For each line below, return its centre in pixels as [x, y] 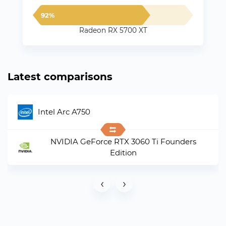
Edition [123, 153]
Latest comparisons [60, 77]
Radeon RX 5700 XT [113, 30]
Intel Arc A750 [64, 111]
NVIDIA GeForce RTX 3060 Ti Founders [123, 142]
